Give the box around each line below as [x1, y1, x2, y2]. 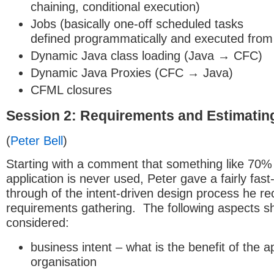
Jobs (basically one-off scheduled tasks [31, 17, 243, 31]
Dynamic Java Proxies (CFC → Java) [31, 65, 233, 80]
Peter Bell [10, 134, 63, 148]
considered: [6, 216, 69, 230]
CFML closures [31, 83, 112, 97]
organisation [31, 255, 97, 269]
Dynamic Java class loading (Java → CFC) [31, 48, 262, 62]
